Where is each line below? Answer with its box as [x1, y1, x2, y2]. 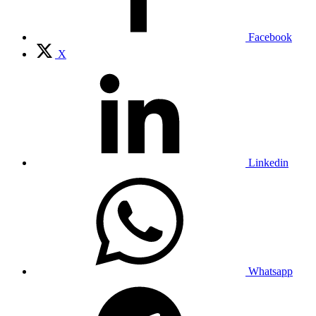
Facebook [248, 30, 292, 43]
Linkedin [248, 156, 288, 169]
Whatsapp [248, 265, 293, 277]
